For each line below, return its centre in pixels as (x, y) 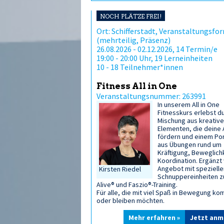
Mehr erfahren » (154, 217)
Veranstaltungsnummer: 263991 (151, 96)
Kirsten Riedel (120, 169)
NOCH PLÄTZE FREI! (131, 16)
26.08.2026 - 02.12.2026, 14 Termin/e (157, 49)
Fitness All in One (137, 86)
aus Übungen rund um (190, 144)
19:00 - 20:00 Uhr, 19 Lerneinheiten (154, 58)
